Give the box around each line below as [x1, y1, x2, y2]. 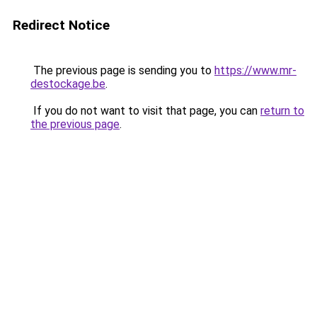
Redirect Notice [13, 17, 110, 33]
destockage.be [30, 77, 105, 91]
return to [260, 104, 304, 117]
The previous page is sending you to [30, 64, 214, 77]
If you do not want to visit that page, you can [30, 104, 260, 117]
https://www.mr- [214, 64, 296, 77]
